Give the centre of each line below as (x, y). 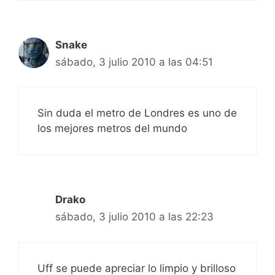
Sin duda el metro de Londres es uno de (137, 113)
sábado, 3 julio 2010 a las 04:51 (134, 62)
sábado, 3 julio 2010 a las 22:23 (134, 217)
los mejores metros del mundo (112, 129)
